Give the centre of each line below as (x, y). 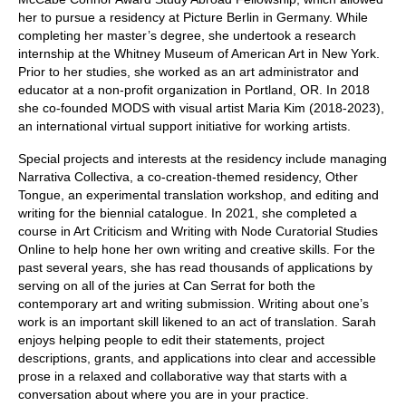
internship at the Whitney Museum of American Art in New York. (199, 54)
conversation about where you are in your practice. (164, 395)
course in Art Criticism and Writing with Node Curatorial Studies (198, 232)
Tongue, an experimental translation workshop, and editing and (198, 195)
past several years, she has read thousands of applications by (195, 268)
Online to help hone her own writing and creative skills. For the (197, 250)
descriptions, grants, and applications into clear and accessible (197, 358)
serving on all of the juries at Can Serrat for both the (167, 286)
